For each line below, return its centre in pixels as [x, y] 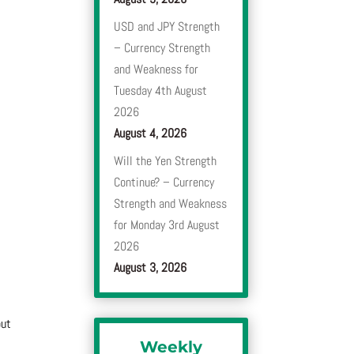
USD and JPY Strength [167, 27]
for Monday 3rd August [167, 225]
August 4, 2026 [151, 134]
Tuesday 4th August [161, 91]
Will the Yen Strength [166, 161]
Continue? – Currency [164, 183]
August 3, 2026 [151, 268]
